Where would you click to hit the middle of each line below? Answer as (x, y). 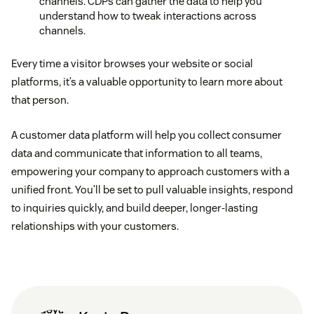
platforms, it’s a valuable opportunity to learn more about (147, 82)
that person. (40, 100)
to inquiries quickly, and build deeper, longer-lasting (135, 208)
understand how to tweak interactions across (148, 16)
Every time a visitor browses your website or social (132, 64)
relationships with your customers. (95, 226)
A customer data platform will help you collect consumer (146, 135)
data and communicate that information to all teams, (137, 153)
